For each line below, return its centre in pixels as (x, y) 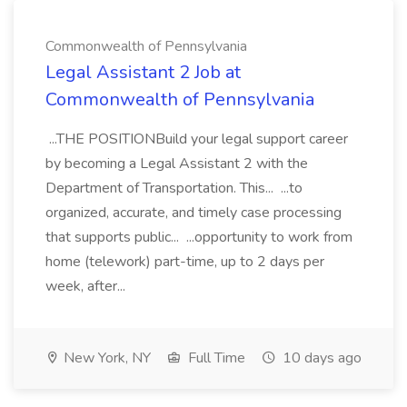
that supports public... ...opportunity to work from (199, 237)
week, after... (87, 286)
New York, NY (105, 358)
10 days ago (320, 358)
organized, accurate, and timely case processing (194, 213)
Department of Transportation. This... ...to (174, 188)
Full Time (215, 358)
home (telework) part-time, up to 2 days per (185, 262)
